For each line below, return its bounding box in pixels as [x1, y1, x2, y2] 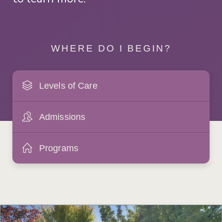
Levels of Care [39, 80, 98, 91]
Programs [39, 142, 78, 153]
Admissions [39, 111, 86, 122]
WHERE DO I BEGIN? [51, 43, 171, 54]
